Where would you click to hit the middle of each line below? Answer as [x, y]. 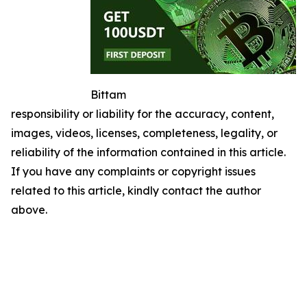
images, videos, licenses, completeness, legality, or [144, 133]
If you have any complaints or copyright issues [133, 172]
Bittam [108, 95]
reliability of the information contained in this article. [148, 152]
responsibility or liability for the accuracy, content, [143, 114]
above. [29, 210]
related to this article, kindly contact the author [136, 191]
